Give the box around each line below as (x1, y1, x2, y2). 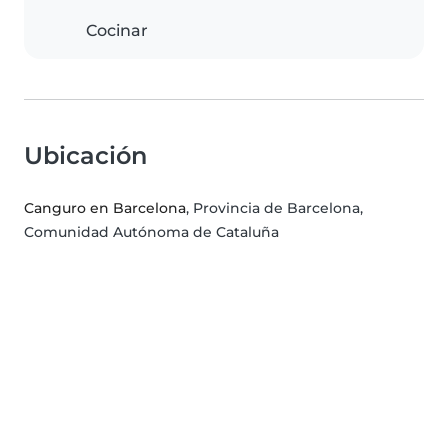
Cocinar (86, 21, 148, 41)
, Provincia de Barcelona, (186, 199, 363, 218)
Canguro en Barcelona (24, 199, 186, 218)
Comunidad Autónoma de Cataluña (24, 223, 279, 242)
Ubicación (24, 141, 147, 171)
